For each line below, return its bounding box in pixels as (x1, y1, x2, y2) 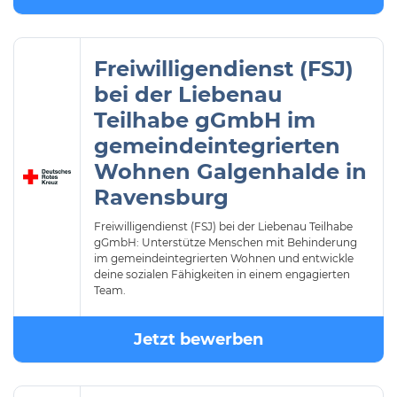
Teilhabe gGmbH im (94, 107, 315, 133)
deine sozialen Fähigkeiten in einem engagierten (94, 268, 350, 281)
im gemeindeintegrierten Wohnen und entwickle (94, 252, 354, 265)
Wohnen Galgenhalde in (94, 159, 367, 184)
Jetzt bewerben (134, 330, 263, 349)
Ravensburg (94, 184, 229, 210)
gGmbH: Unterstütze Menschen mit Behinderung (94, 236, 357, 249)
